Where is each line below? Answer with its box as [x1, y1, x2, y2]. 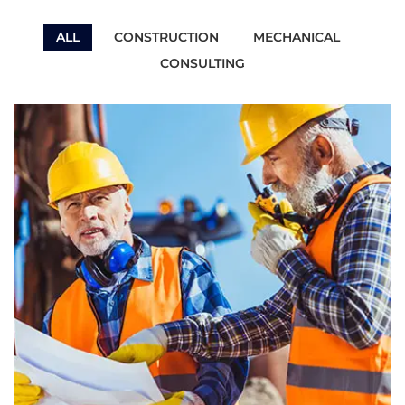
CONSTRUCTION [114, 29, 219, 46]
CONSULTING [160, 55, 245, 72]
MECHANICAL [253, 29, 340, 46]
